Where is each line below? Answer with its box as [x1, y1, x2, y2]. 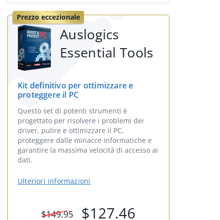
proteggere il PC [18, 89, 79, 100]
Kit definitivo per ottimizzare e [18, 80, 134, 91]
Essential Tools [60, 43, 154, 61]
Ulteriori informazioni [18, 176, 91, 186]
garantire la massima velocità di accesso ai [18, 145, 158, 155]
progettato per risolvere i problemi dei [18, 116, 144, 125]
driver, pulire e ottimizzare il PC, [18, 126, 124, 135]
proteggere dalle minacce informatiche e [18, 136, 152, 145]
